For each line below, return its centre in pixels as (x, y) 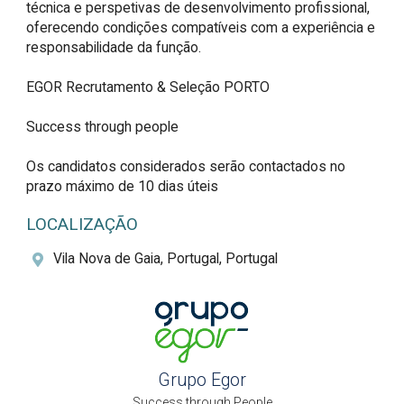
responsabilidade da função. (114, 48)
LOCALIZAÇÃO (83, 224)
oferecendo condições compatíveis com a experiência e (201, 28)
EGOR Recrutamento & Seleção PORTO (148, 87)
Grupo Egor (202, 381)
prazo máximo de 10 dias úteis (123, 187)
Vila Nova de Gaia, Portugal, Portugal (166, 259)
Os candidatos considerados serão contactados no (186, 167)
